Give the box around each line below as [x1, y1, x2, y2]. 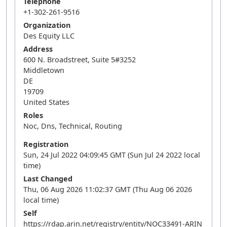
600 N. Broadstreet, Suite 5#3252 [23, 55, 136, 64]
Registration [23, 139, 68, 149]
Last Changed [23, 174, 72, 183]
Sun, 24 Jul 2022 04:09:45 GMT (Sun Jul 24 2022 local [23, 150, 200, 160]
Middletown [23, 65, 64, 75]
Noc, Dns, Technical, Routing [23, 121, 122, 131]
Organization [23, 20, 70, 30]
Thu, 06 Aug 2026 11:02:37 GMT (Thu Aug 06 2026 [23, 184, 192, 194]
